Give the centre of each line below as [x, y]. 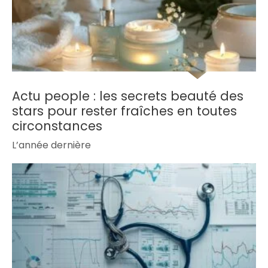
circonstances [57, 126]
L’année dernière [51, 145]
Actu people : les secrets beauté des [128, 96]
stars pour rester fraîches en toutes [124, 111]
